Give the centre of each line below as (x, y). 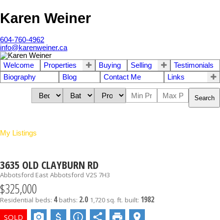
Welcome (19, 66)
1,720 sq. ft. (106, 200)
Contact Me (122, 77)
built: (133, 200)
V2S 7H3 (98, 175)
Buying (110, 66)
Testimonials (194, 66)
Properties (60, 66)
